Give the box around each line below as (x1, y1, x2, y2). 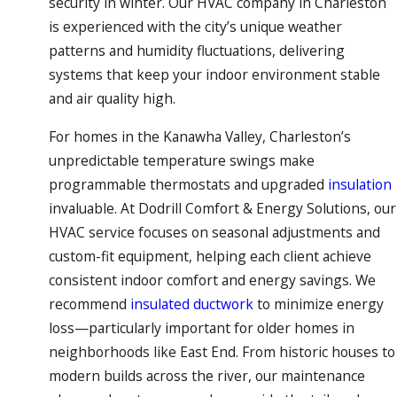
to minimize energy (253, 293, 384, 314)
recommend (48, 293, 130, 314)
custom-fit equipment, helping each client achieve (48, 245, 371, 266)
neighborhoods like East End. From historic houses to (48, 341, 395, 362)
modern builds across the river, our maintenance (48, 365, 365, 385)
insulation (327, 174, 392, 194)
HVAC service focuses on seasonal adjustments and (48, 222, 380, 242)
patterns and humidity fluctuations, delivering (48, 41, 345, 61)
